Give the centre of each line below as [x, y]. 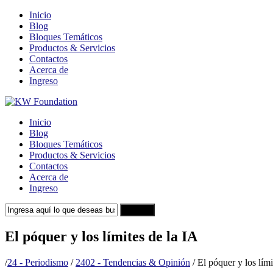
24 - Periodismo [38, 262]
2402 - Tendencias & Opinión [133, 262]
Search [137, 210]
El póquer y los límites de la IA [101, 236]
